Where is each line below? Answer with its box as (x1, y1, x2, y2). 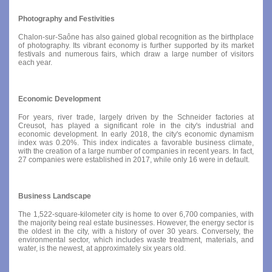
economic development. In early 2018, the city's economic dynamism (18, 129, 254, 138)
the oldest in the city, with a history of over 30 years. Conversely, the (18, 226, 254, 236)
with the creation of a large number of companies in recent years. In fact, (18, 146, 254, 155)
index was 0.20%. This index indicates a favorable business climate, (18, 138, 254, 147)
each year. (18, 58, 52, 67)
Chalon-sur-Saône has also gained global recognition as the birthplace (18, 32, 254, 41)
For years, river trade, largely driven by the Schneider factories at (18, 112, 254, 121)
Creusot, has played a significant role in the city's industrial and (18, 121, 254, 130)
